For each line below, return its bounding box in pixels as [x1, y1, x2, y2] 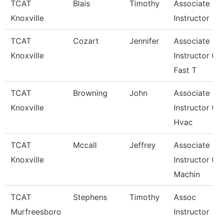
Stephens [73, 192, 107, 202]
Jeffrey [129, 140, 156, 150]
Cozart [73, 36, 99, 46]
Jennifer [129, 36, 159, 46]
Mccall [73, 140, 97, 150]
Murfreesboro [11, 207, 61, 217]
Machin [174, 169, 200, 179]
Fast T [174, 65, 197, 75]
